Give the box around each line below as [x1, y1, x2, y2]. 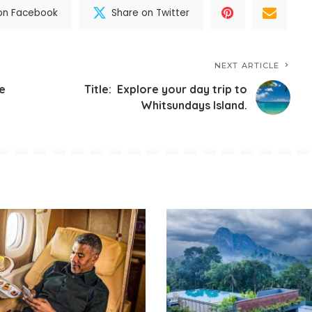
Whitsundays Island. [141, 98, 248, 113]
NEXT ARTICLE [214, 61, 280, 71]
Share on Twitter [111, 6, 190, 19]
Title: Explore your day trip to [84, 82, 248, 97]
